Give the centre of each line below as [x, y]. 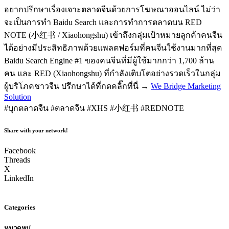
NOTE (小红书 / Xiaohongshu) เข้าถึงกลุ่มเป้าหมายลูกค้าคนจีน [113, 35]
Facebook [20, 150]
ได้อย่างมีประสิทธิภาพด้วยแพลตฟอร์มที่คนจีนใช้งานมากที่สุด [113, 48]
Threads [17, 159]
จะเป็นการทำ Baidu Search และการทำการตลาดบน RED [103, 22]
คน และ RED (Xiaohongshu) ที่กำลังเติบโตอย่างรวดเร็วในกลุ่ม [112, 73]
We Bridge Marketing [186, 86]
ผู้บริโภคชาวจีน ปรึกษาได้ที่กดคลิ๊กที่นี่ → [77, 86]
